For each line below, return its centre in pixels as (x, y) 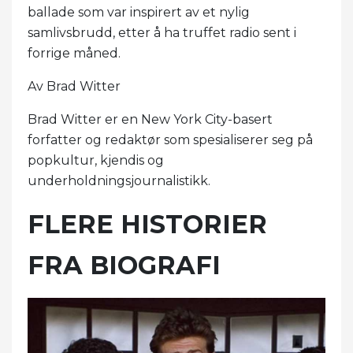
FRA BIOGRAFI (124, 265)
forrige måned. (76, 53)
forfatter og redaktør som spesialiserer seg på (170, 139)
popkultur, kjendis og (96, 160)
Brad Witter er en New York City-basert (150, 119)
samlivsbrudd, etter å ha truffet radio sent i (162, 32)
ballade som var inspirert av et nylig (139, 12)
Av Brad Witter (74, 86)
